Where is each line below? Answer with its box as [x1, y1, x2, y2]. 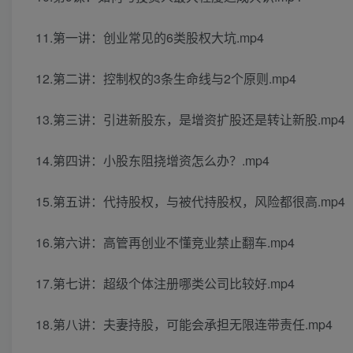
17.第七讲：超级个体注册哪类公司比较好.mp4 [35, 274, 295, 293]
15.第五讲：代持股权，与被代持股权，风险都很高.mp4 [35, 192, 345, 211]
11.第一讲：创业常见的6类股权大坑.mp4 [35, 28, 264, 47]
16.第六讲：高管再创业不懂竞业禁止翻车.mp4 [35, 233, 295, 252]
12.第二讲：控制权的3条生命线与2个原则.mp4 [35, 69, 296, 88]
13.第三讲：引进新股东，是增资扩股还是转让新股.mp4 [35, 110, 345, 129]
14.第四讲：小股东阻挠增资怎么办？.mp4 [35, 151, 269, 170]
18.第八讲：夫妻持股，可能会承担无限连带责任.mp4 [35, 315, 333, 334]
